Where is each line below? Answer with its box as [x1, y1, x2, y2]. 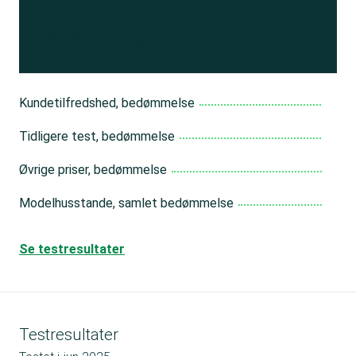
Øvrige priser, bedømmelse [19, 161, 167, 177]
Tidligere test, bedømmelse [19, 128, 175, 144]
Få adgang [38, 18, 146, 47]
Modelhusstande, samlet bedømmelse [19, 195, 234, 211]
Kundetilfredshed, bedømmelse [19, 95, 195, 110]
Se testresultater [19, 241, 125, 257]
